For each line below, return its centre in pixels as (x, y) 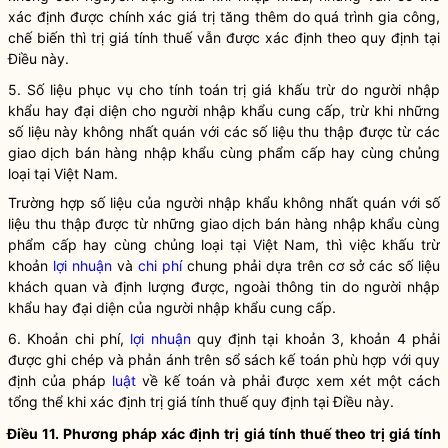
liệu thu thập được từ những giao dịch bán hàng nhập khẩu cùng (224, 223)
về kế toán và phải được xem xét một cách (288, 380)
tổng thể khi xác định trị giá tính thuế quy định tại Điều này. (201, 401)
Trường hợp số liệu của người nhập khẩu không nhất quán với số (224, 202)
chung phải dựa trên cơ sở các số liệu (311, 265)
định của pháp (60, 380)
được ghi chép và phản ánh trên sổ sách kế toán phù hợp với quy (224, 359)
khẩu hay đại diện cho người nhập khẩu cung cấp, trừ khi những (224, 110)
